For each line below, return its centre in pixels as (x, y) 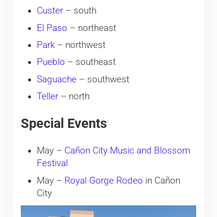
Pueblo (51, 62)
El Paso (52, 28)
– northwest (80, 45)
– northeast (92, 28)
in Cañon (161, 180)
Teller (47, 97)
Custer (50, 11)
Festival (52, 163)
